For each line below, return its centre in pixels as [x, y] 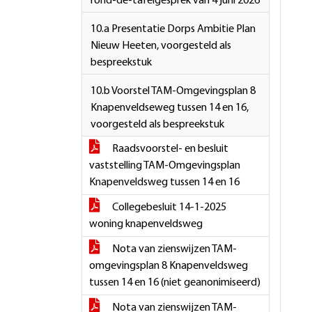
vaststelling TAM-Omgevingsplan [165, 166]
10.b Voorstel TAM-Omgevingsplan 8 [173, 91]
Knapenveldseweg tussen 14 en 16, [170, 108]
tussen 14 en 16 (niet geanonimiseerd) [175, 283]
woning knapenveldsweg [146, 224]
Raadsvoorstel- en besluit [169, 149]
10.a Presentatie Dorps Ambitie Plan [173, 29]
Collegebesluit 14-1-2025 [168, 208]
